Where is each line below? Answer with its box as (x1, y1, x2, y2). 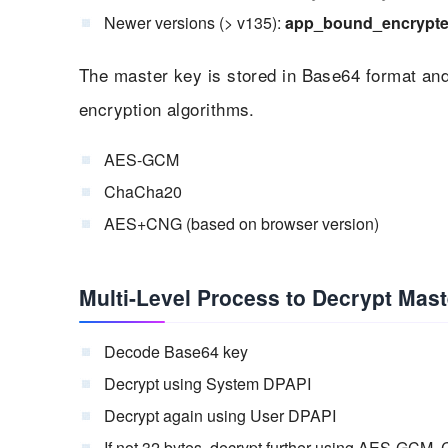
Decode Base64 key (104, 339, 248, 363)
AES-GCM (104, 147, 179, 171)
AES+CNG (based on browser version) (104, 211, 379, 235)
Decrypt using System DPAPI (104, 371, 311, 395)
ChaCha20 (104, 179, 182, 203)
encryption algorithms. (79, 95, 255, 121)
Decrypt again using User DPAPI (104, 403, 336, 427)
